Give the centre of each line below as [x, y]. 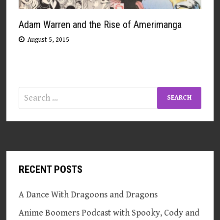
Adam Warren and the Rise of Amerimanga [100, 24]
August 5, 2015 [49, 40]
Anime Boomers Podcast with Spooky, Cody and [109, 213]
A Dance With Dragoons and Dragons [88, 194]
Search [31, 93]
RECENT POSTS [51, 169]
